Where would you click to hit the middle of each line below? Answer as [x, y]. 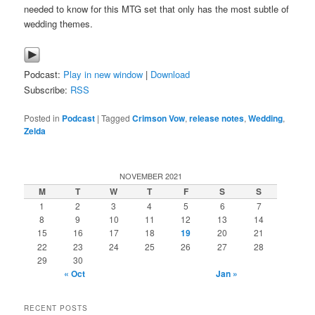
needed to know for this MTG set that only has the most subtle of [157, 9]
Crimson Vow [159, 118]
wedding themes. [59, 24]
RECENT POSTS [56, 308]
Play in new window [103, 74]
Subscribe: [47, 89]
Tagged [116, 117]
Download [171, 74]
